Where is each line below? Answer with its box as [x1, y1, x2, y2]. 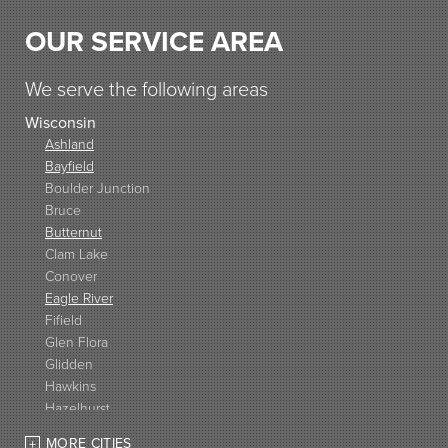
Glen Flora [45, 332, 108, 351]
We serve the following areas [25, 74, 268, 102]
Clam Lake [45, 244, 108, 263]
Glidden [45, 354, 93, 373]
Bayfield [45, 156, 94, 175]
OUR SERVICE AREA [25, 21, 283, 61]
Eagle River [45, 288, 113, 307]
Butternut [45, 222, 102, 241]
